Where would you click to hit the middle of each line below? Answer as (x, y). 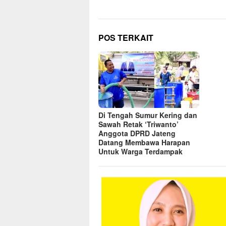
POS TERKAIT (126, 37)
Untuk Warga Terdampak (140, 151)
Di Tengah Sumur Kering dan (148, 115)
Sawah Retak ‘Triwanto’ (138, 124)
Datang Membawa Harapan (144, 142)
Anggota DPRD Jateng (137, 133)
